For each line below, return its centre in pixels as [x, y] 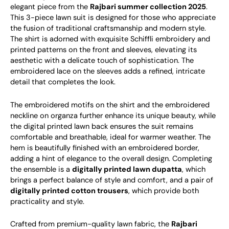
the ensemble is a [41, 169]
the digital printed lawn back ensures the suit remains [102, 126]
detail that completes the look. [63, 82]
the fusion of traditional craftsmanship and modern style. [108, 29]
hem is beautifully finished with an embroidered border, [105, 148]
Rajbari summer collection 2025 [148, 7]
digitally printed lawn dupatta [127, 169]
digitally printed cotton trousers [69, 191]
